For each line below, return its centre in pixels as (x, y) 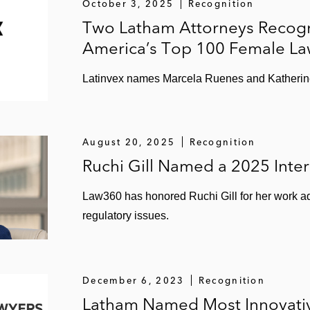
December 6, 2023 (134, 280)
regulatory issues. (126, 215)
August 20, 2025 (129, 142)
